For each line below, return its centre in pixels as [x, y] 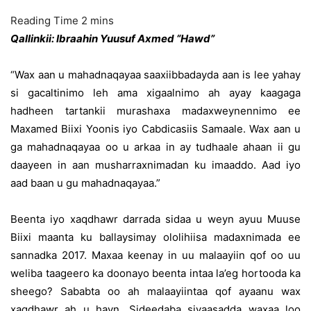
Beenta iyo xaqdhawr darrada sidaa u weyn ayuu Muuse [155, 219]
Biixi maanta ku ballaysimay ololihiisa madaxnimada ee [155, 237]
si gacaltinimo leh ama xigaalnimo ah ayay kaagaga [155, 93]
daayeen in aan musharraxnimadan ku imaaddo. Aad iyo [155, 165]
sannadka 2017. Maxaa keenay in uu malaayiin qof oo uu [155, 255]
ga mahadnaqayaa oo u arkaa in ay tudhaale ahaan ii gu [155, 147]
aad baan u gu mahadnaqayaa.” [85, 183]
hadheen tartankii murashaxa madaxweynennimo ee [155, 111]
